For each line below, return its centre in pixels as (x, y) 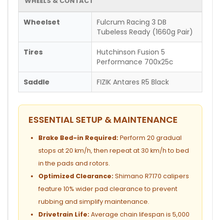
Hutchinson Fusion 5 (131, 52)
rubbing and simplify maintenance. (94, 201)
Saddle (37, 82)
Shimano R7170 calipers (151, 176)
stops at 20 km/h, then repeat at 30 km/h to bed (114, 150)
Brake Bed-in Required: (78, 137)
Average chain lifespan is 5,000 (139, 214)
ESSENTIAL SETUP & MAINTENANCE (103, 119)
